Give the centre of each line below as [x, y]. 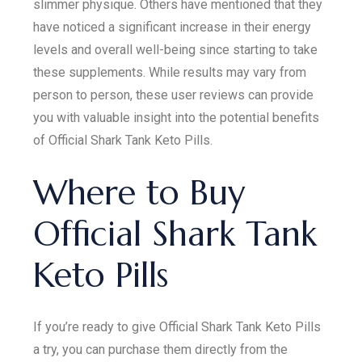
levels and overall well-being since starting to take [176, 49]
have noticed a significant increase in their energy [173, 27]
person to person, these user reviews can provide [174, 95]
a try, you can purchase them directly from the [161, 349]
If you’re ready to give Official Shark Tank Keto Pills [177, 326]
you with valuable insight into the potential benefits [177, 117]
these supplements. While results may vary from [170, 72]
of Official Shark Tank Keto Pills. [123, 140]
